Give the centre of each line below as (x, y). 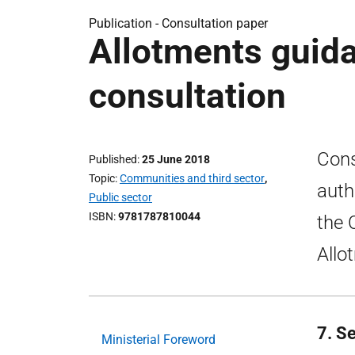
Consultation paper (215, 23)
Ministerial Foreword (158, 340)
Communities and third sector (192, 178)
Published (113, 159)
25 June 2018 (176, 159)
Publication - (125, 23)
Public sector (120, 197)
